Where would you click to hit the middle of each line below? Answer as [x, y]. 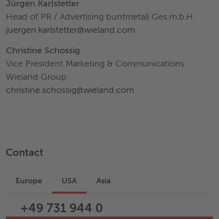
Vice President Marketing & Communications [95, 64]
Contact [25, 153]
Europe [29, 181]
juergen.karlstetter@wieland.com [70, 30]
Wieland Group [36, 77]
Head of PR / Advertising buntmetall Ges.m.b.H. [100, 17]
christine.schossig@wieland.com [70, 90]
